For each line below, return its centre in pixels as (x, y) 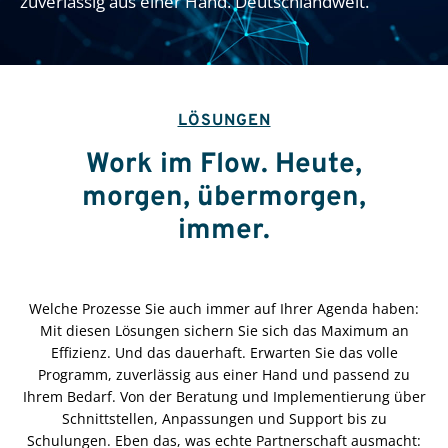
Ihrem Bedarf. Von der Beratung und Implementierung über (224, 396)
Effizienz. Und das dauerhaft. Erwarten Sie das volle (224, 352)
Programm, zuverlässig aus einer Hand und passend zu (224, 374)
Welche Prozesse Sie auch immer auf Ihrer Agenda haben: (224, 308)
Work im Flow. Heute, (224, 164)
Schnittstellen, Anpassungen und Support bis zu (224, 418)
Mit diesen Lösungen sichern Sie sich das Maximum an (224, 330)
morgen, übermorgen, (224, 197)
